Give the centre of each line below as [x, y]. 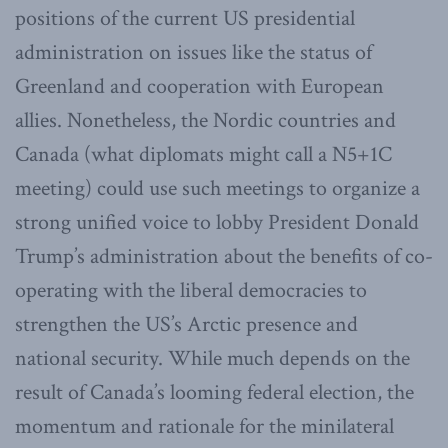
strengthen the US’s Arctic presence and [186, 325]
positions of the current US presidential [185, 19]
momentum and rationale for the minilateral [204, 427]
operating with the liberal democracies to [191, 291]
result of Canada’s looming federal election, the [214, 393]
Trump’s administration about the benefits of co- [224, 257]
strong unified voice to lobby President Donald [217, 223]
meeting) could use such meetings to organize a [217, 189]
